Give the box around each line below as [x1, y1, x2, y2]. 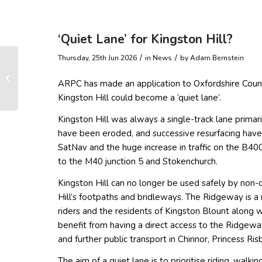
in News [145, 53, 172, 63]
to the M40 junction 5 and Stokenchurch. [58, 156, 218, 168]
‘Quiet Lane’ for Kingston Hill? [58, 30, 233, 47]
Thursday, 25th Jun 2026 [58, 53, 137, 63]
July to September [20, 79, 82, 89]
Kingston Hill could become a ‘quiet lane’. [58, 92, 221, 104]
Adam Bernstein [190, 53, 244, 63]
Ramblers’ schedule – [20, 67, 95, 77]
